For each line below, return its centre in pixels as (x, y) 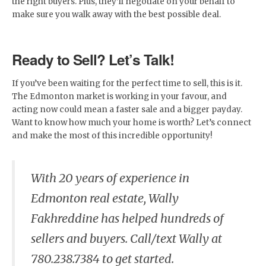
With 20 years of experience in (110, 178)
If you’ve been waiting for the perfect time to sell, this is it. (127, 83)
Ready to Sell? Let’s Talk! (93, 59)
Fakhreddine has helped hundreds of (127, 218)
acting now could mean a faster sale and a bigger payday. (127, 109)
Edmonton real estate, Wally (105, 198)
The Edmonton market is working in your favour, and (119, 96)
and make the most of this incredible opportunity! (112, 135)
